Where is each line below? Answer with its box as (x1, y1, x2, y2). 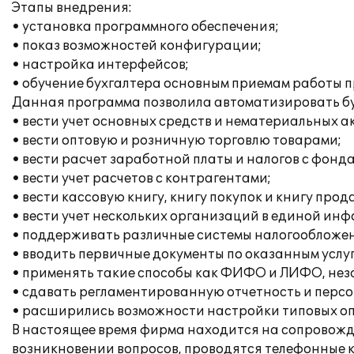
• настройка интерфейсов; (12, 57, 189, 73)
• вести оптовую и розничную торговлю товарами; (12, 133, 341, 149)
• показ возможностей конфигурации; (12, 38, 262, 54)
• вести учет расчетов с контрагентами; (12, 171, 271, 186)
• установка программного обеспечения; (12, 19, 279, 35)
